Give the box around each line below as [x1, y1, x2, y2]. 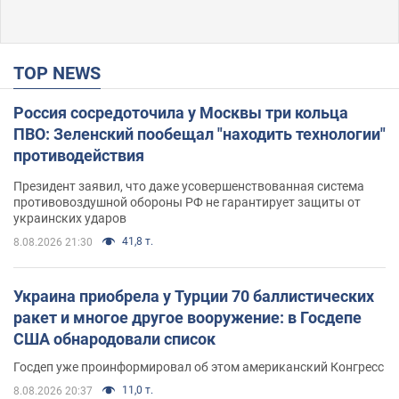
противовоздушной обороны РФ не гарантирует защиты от [13, 194, 361, 209]
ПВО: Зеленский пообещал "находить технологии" [13, 124, 386, 143]
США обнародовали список [13, 329, 216, 348]
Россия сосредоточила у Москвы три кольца [13, 102, 348, 122]
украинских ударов [13, 210, 126, 225]
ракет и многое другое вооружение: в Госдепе [13, 307, 362, 327]
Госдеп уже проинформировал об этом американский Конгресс [13, 359, 384, 374]
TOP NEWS [24, 61, 101, 84]
